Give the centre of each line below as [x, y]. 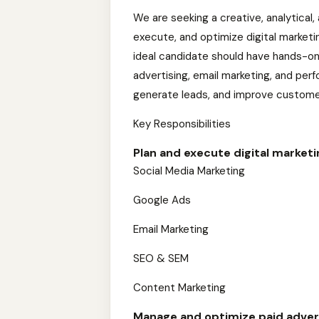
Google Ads [162, 200]
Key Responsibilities [182, 124]
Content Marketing [179, 288]
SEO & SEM [161, 258]
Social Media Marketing [189, 171]
